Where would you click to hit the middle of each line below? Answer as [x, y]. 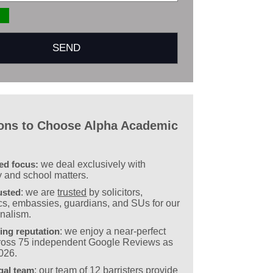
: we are [39, 193]
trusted [72, 193]
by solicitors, [115, 193]
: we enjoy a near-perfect [113, 232]
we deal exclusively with [94, 165]
